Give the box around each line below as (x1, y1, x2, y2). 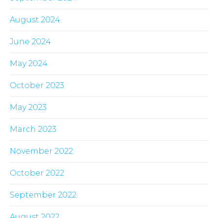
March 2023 (10, 125, 56, 134)
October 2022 (10, 168, 64, 178)
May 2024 (10, 59, 48, 69)
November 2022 (10, 146, 73, 156)
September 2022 (10, 190, 76, 200)
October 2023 (10, 81, 64, 91)
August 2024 (10, 15, 60, 25)
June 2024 (10, 37, 51, 47)
